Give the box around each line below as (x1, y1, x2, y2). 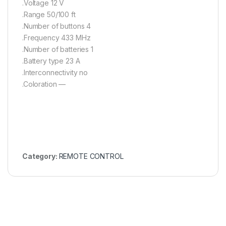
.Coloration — (22, 80, 66, 89)
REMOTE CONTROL (59, 152, 124, 160)
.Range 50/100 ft (22, 10, 76, 19)
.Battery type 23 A (22, 56, 80, 66)
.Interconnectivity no (22, 68, 88, 77)
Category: (22, 152, 59, 160)
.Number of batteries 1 (22, 45, 93, 54)
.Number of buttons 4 (22, 22, 91, 31)
